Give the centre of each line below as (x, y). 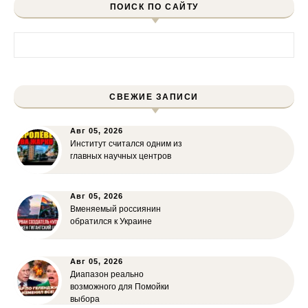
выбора (85, 299)
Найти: (29, 40)
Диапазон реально (107, 274)
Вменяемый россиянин (115, 209)
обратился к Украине (111, 221)
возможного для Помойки (120, 287)
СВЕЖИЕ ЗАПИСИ (154, 97)
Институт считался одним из (126, 144)
